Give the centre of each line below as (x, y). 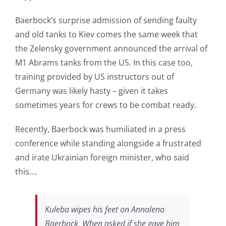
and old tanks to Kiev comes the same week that (106, 34)
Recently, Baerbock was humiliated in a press (100, 129)
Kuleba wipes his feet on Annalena (104, 209)
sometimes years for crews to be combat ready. (105, 105)
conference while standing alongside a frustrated (108, 143)
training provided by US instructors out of (94, 76)
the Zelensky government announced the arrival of (111, 48)
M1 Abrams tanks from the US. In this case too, (104, 62)
